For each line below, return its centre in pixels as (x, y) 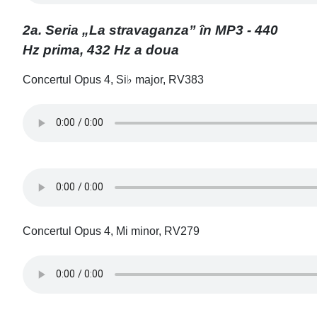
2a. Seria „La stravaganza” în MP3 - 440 (150, 30)
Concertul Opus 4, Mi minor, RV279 (111, 231)
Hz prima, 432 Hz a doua (101, 50)
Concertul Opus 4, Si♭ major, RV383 (113, 79)
